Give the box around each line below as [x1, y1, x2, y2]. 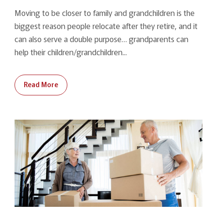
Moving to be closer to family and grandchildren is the [15, 6, 195, 18]
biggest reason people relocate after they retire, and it [15, 19, 198, 31]
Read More [24, 79, 58, 89]
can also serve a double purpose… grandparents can [15, 32, 188, 45]
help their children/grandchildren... [15, 46, 127, 58]
